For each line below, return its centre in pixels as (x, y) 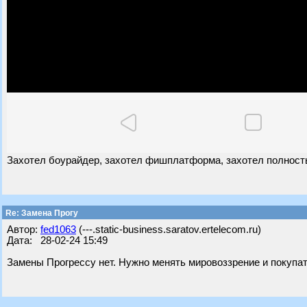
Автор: (24, 230)
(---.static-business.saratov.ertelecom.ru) (169, 230)
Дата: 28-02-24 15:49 (57, 241)
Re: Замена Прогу (41, 213)
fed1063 (58, 230)
